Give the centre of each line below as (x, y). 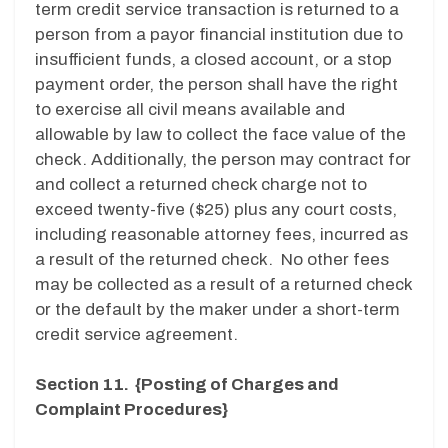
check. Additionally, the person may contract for (223, 159)
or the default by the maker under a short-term (217, 309)
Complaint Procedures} (131, 410)
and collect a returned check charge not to (201, 184)
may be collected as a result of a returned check (223, 284)
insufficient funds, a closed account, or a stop (213, 59)
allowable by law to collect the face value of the (220, 134)
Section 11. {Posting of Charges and (187, 385)
